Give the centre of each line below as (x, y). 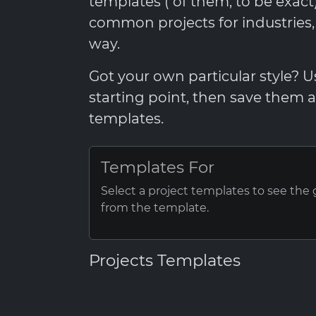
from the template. (155, 208)
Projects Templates (165, 260)
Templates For (158, 167)
